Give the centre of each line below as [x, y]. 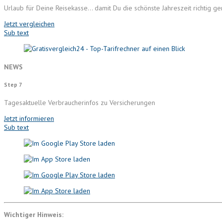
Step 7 [13, 85]
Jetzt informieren [29, 118]
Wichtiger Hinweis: [34, 214]
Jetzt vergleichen [29, 24]
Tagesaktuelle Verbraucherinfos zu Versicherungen [80, 102]
